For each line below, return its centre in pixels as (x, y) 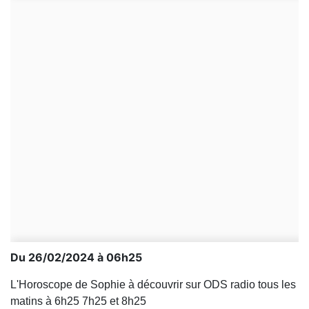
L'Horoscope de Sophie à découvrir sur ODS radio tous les (153, 285)
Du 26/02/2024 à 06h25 (76, 257)
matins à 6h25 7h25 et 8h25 (78, 301)
